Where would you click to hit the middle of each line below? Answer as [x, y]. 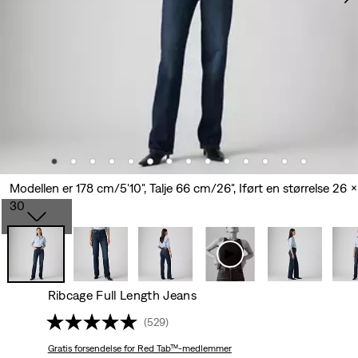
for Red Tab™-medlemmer [176, 349]
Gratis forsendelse [84, 349]
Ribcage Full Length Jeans [122, 295]
